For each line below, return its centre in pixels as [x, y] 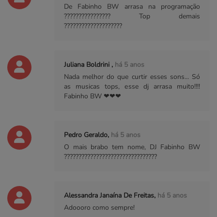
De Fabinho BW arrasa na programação [132, 7]
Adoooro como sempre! [99, 208]
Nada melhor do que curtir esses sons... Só [132, 77]
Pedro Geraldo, [87, 135]
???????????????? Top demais [132, 16]
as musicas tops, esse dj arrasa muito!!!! [132, 87]
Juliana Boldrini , [89, 65]
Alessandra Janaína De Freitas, [111, 196]
